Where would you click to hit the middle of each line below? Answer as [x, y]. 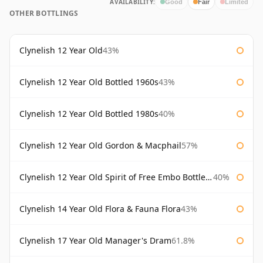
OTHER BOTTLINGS [44, 14]
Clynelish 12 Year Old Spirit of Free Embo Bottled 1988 [112, 177]
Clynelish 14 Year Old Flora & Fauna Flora [100, 209]
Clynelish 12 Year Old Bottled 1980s [89, 114]
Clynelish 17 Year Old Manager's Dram [95, 241]
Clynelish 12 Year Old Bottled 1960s [89, 82]
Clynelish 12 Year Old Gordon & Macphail [100, 146]
